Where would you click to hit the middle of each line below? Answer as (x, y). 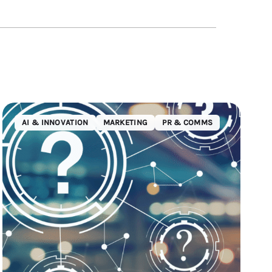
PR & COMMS (188, 122)
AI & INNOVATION (55, 122)
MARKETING (125, 122)
